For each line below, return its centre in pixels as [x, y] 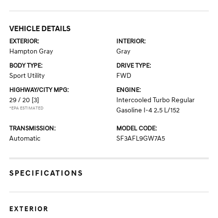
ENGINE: [128, 90]
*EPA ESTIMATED [27, 108]
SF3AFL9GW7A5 [141, 138]
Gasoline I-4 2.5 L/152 [148, 110]
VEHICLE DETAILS [40, 29]
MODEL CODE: [136, 128]
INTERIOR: [131, 41]
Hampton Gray [31, 51]
